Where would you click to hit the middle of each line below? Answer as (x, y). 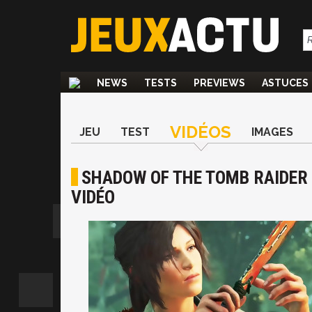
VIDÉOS (201, 132)
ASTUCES (285, 83)
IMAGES (272, 132)
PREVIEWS (219, 83)
